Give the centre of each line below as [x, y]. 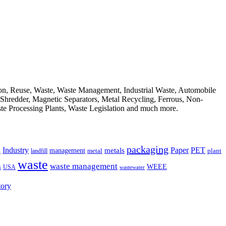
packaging [148, 149]
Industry [16, 150]
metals [115, 150]
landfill [39, 151]
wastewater [132, 167]
